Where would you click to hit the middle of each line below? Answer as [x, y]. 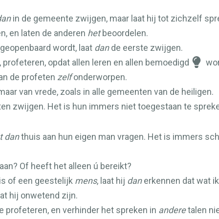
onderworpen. [99, 77]
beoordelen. [124, 33]
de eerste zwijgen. [146, 48]
